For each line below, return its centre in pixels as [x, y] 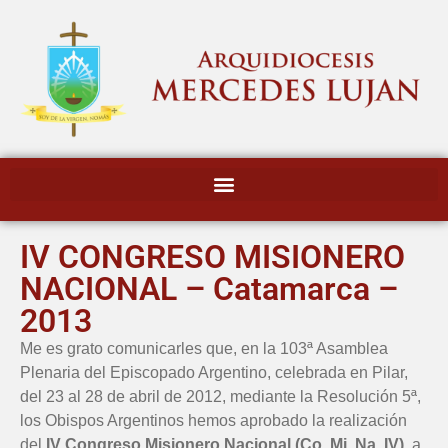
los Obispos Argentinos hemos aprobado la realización [213, 420]
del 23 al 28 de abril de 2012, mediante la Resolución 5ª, [220, 396]
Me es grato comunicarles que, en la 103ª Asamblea [204, 348]
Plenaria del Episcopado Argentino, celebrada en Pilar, [214, 372]
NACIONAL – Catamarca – [209, 288]
